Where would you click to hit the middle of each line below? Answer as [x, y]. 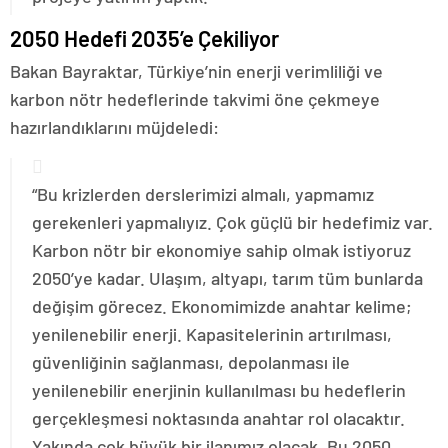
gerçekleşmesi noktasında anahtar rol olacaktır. [218, 418]
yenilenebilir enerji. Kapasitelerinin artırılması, [212, 334]
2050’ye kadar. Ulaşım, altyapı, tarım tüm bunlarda [227, 278]
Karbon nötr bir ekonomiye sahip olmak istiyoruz [221, 250]
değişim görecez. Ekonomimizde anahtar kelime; [222, 306]
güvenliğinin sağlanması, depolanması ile [191, 362]
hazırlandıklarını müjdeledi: [114, 127]
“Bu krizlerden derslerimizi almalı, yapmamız [203, 194]
